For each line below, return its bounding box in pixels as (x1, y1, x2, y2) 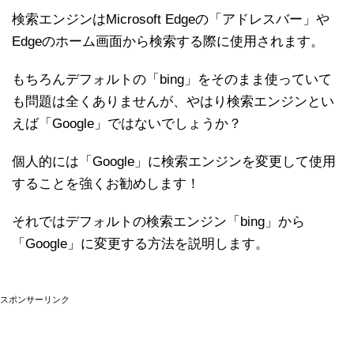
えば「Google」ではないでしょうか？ (12, 116, 242, 131)
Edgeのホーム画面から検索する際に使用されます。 (12, 34, 324, 49)
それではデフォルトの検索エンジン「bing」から (12, 214, 305, 229)
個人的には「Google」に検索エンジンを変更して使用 (12, 154, 336, 169)
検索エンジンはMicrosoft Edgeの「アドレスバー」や (12, 12, 330, 27)
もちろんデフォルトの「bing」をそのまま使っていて (12, 72, 332, 87)
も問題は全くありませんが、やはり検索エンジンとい (12, 94, 334, 109)
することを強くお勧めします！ (12, 176, 200, 191)
